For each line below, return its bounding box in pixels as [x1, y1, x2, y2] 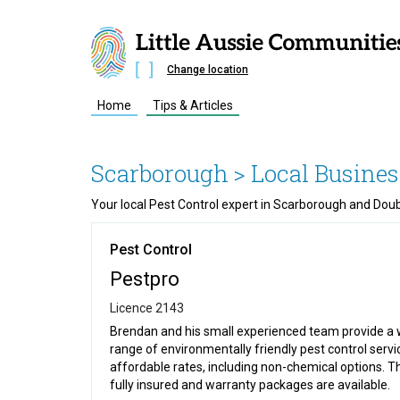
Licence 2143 [110, 301, 184, 315]
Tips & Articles [153, 98, 233, 112]
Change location [167, 62, 248, 76]
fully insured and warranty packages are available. [110, 378, 390, 392]
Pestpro [110, 268, 179, 290]
